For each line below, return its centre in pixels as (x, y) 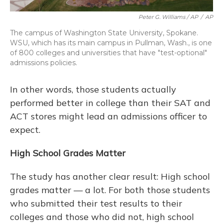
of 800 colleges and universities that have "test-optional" (109, 53)
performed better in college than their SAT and (110, 103)
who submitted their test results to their (96, 204)
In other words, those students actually (93, 90)
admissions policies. (44, 63)
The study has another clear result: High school (110, 177)
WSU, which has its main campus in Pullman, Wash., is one (111, 43)
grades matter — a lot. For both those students (110, 190)
